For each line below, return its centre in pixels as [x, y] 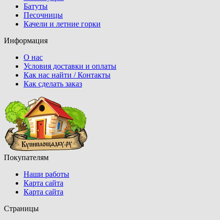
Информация [26, 41]
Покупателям [26, 158]
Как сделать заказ [53, 84]
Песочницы [43, 15]
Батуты [36, 6]
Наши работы [46, 174]
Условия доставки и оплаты [70, 66]
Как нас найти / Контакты [67, 75]
